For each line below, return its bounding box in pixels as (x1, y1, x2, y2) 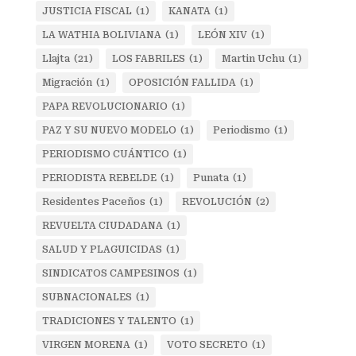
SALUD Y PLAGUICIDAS (41, 244, 162, 255)
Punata (192, 172, 229, 184)
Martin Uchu (221, 53, 284, 64)
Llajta (41, 53, 70, 64)
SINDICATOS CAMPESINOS (41, 268, 180, 279)
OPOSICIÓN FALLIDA (128, 77, 236, 88)
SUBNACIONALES (41, 292, 132, 303)
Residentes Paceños (41, 196, 145, 207)
